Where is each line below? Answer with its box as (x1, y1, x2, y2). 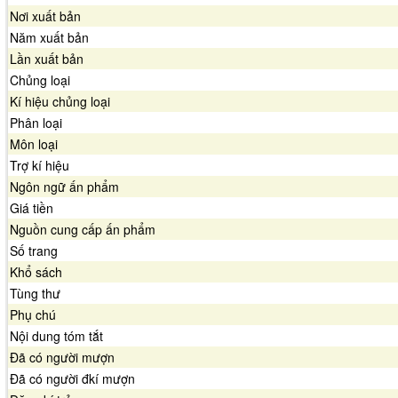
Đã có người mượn (10, 348, 115, 366)
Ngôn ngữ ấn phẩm (10, 178, 119, 195)
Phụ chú (10, 306, 56, 323)
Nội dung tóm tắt (10, 327, 103, 345)
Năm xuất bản (10, 28, 89, 46)
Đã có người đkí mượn (10, 370, 135, 387)
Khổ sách (10, 263, 62, 281)
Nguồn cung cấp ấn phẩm (10, 220, 155, 238)
